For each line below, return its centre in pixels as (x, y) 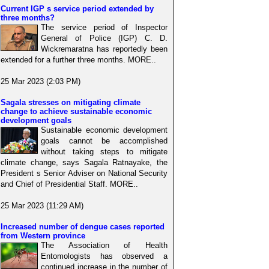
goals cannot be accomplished (104, 141)
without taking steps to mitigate (104, 151)
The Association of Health (104, 245)
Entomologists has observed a (104, 256)
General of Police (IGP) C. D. (104, 38)
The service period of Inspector (104, 27)
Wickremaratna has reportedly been (104, 49)
